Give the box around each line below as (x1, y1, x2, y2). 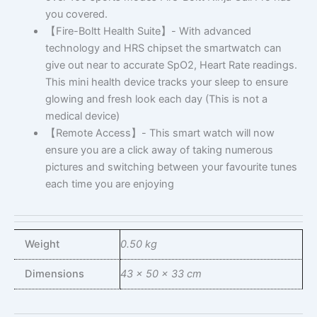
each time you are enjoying (45, 178, 174, 191)
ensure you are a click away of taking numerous (45, 144, 273, 157)
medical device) (45, 110, 120, 123)
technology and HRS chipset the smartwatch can (45, 42, 282, 55)
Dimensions (24, 267, 84, 280)
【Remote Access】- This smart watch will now (45, 127, 275, 140)
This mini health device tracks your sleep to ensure (45, 76, 288, 89)
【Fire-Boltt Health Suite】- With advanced (45, 25, 251, 38)
